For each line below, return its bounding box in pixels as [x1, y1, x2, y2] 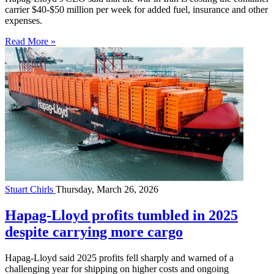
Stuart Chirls [5, 184, 56, 195]
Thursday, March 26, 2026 [56, 184, 158, 195]
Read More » [5, 36, 56, 47]
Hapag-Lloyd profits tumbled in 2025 [5, 207, 238, 224]
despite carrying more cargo [5, 224, 183, 240]
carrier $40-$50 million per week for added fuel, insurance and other [5, 4, 268, 15]
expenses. [5, 15, 42, 26]
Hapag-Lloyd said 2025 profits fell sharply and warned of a [5, 253, 234, 264]
